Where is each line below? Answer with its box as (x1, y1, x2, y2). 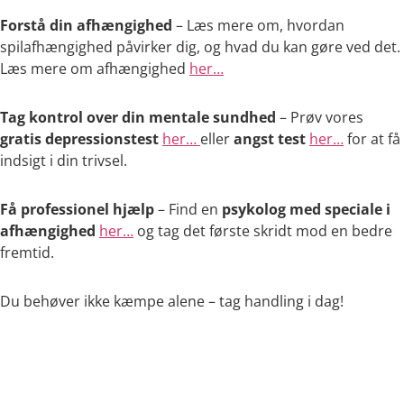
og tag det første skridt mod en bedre (133, 221, 392, 241)
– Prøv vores (276, 107, 363, 127)
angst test (234, 129, 306, 149)
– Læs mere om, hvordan (172, 15, 344, 35)
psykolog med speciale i (222, 199, 390, 219)
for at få (344, 129, 400, 149)
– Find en (154, 199, 222, 219)
